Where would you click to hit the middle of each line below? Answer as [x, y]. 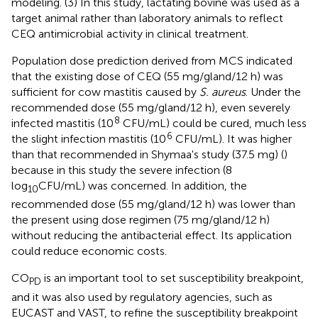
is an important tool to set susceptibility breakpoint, [172, 278]
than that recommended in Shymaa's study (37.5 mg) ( [148, 155]
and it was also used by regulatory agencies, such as [142, 297]
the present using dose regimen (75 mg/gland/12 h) [141, 220]
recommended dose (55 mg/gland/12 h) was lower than [153, 204]
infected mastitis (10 [62, 124]
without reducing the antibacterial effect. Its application [152, 236]
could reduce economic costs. [89, 251]
